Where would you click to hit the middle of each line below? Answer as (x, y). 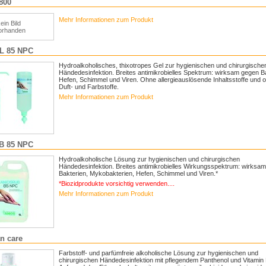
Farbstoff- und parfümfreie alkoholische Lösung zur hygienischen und (159, 253)
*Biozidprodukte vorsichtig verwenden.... (117, 183)
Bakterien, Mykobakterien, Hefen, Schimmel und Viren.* (138, 173)
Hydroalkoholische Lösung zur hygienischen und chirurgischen (149, 159)
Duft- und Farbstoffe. (89, 87)
